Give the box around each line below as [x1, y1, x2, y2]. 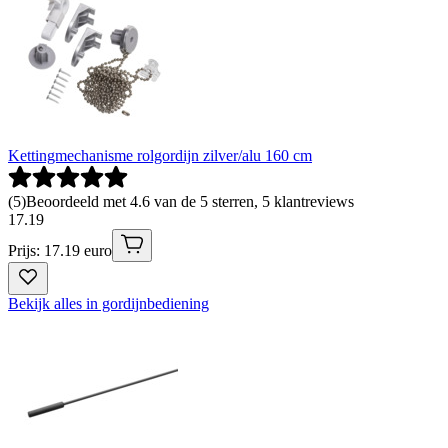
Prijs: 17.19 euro [8, 241, 112, 259]
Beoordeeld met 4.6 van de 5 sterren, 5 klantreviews [26, 192, 354, 210]
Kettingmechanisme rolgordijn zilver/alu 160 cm [8, 146, 312, 164]
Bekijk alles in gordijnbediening [8, 294, 209, 312]
